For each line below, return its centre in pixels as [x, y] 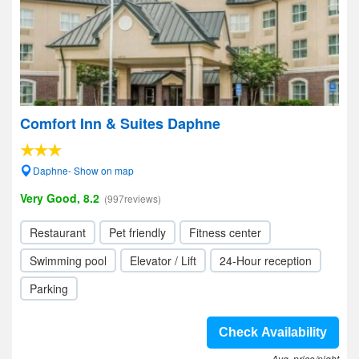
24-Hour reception [266, 260]
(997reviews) [133, 198]
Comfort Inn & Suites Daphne [120, 123]
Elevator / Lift [163, 260]
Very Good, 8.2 [60, 198]
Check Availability [273, 332]
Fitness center [225, 232]
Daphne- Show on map [83, 170]
